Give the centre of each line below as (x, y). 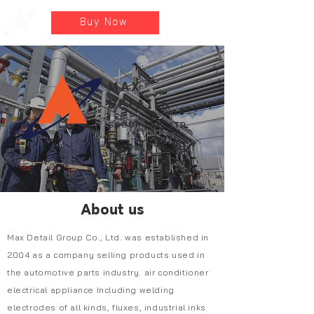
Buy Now (104, 22)
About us (112, 211)
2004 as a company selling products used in (106, 255)
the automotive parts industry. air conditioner (108, 273)
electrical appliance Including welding (91, 290)
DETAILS (139, 106)
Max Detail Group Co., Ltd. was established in (108, 238)
